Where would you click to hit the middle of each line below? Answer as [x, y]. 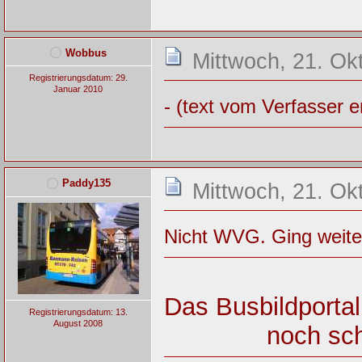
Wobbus [86, 53]
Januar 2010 [78, 89]
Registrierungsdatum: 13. [78, 311]
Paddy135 [86, 183]
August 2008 [78, 323]
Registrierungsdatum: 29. [78, 78]
